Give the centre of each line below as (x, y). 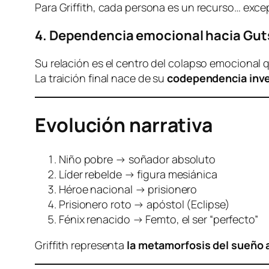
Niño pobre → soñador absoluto (138, 159)
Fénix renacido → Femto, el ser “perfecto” (159, 219)
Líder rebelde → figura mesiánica (138, 174)
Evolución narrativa (124, 125)
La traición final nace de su (101, 78)
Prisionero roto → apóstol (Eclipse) (144, 204)
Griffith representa (81, 245)
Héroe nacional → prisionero (128, 189)
